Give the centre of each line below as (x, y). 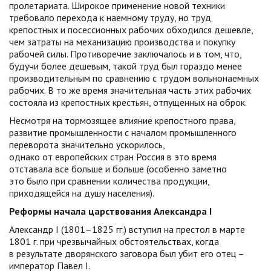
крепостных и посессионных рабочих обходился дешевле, (131, 30)
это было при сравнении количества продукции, (109, 181)
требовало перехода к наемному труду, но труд (110, 18)
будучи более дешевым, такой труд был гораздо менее (126, 66)
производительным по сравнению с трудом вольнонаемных (134, 78)
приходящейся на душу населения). (82, 193)
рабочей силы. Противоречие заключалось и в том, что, (125, 54)
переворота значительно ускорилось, (87, 145)
